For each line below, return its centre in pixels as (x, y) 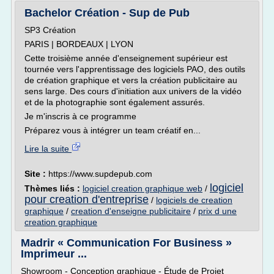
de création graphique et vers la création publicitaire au (131, 80)
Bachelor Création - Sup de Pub (107, 13)
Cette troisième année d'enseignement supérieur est (126, 58)
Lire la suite (48, 149)
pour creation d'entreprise (87, 199)
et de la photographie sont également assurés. (115, 102)
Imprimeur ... (54, 254)
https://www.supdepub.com (100, 174)
